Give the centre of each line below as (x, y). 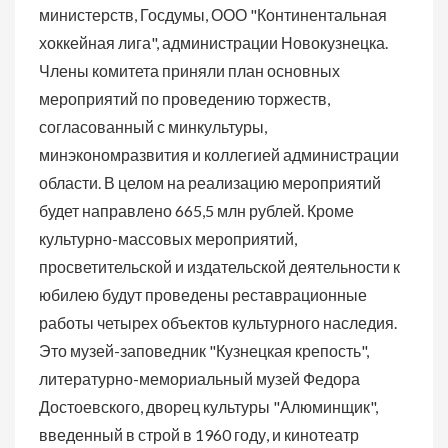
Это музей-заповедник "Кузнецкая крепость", (204, 350)
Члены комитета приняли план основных (189, 70)
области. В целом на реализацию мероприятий (210, 182)
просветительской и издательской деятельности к (219, 266)
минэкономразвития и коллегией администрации (219, 154)
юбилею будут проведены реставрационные (203, 294)
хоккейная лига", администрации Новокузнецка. (213, 42)
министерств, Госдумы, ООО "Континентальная (213, 14)
